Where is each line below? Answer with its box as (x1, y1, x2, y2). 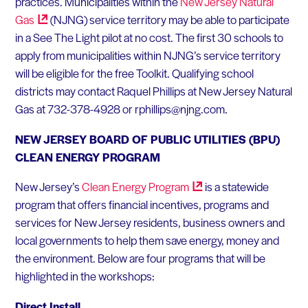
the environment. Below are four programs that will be (14, 250, 265, 267)
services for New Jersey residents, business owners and (14, 214, 285, 231)
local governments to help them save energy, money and (14, 232, 279, 249)
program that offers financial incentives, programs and (14, 196, 269, 213)
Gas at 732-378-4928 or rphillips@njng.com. (14, 100, 228, 117)
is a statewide (202, 178, 269, 195)
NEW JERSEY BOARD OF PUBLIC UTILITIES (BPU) (14, 130, 280, 147)
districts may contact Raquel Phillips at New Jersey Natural (14, 82, 292, 99)
